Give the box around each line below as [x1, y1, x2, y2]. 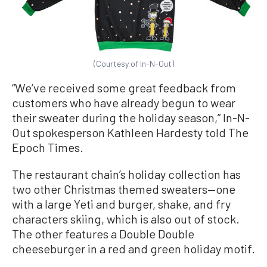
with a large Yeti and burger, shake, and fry [12, 196, 231, 211]
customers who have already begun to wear [12, 95, 235, 110]
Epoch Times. [12, 139, 83, 154]
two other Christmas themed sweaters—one [12, 181, 235, 196]
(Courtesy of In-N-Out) [93, 58, 174, 69]
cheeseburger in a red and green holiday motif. [12, 241, 255, 256]
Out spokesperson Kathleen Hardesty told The [12, 125, 249, 139]
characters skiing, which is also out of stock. [12, 211, 240, 226]
